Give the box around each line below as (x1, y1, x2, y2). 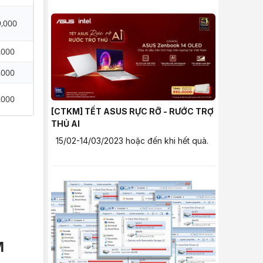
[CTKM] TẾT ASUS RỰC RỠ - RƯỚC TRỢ (51, 106, 214, 117)
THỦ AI (51, 119, 80, 129)
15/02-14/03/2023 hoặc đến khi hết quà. (56, 136, 208, 146)
